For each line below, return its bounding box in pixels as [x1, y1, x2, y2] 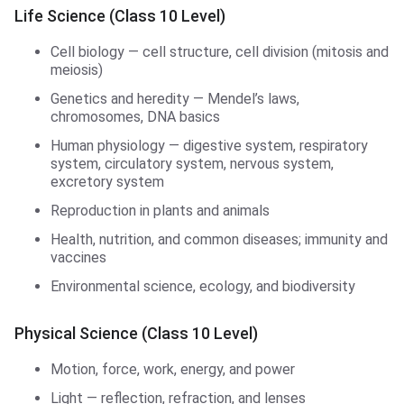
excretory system [50, 173, 164, 191]
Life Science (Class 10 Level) [14, 6, 225, 26]
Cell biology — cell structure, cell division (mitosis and [50, 43, 389, 61]
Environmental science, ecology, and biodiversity [50, 278, 355, 296]
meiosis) [50, 61, 103, 79]
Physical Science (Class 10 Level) [14, 324, 258, 344]
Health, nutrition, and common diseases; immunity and [50, 231, 388, 249]
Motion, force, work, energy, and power [50, 361, 295, 379]
